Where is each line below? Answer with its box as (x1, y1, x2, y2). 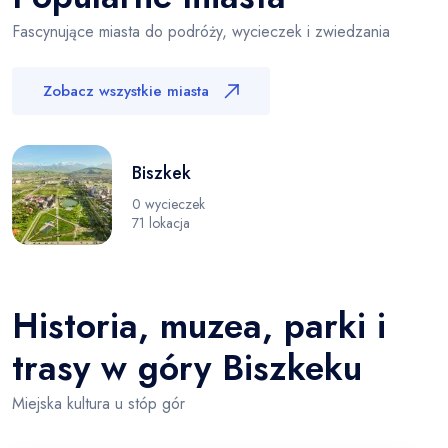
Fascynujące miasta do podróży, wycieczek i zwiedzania (12, 20, 390, 43)
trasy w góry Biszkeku (12, 343, 362, 393)
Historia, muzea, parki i (12, 301, 386, 351)
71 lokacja (132, 213, 190, 233)
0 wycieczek (132, 194, 205, 214)
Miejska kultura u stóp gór (12, 392, 185, 415)
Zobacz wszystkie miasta (43, 80, 209, 102)
